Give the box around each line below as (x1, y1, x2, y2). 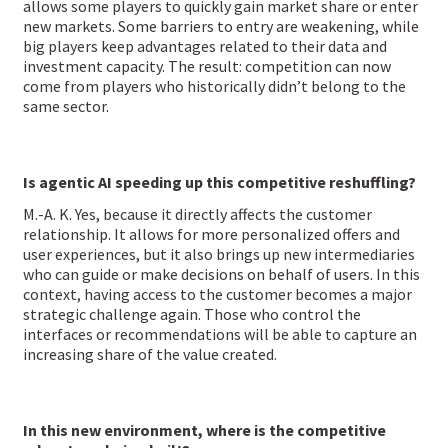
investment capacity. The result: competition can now (22, 55, 391, 76)
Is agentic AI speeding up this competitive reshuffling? (22, 171, 416, 192)
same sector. (22, 95, 109, 116)
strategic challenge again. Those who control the (22, 304, 361, 325)
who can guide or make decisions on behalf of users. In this (22, 264, 420, 285)
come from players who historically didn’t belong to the (22, 75, 406, 96)
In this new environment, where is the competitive (22, 419, 386, 440)
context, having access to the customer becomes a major (22, 284, 412, 305)
